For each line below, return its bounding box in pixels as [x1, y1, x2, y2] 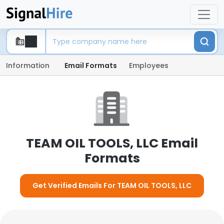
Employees [129, 60, 168, 70]
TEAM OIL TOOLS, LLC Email [26, 134, 198, 152]
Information [6, 60, 49, 70]
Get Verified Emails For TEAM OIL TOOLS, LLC [32, 180, 191, 190]
